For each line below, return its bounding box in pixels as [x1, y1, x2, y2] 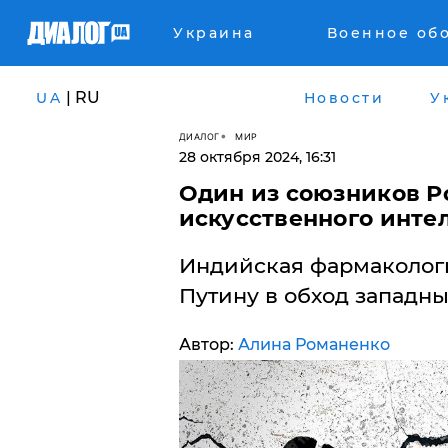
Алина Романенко [237, 335, 390, 354]
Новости [303, 88, 384, 107]
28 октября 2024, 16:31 [178, 148, 336, 166]
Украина [173, 24, 255, 42]
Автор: [178, 335, 238, 354]
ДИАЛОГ [178, 130, 220, 142]
